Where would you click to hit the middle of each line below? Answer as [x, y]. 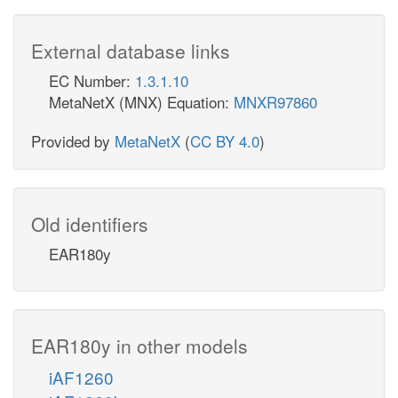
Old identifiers [90, 223]
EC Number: [92, 80]
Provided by [73, 140]
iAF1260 [81, 377]
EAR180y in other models [139, 345]
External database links [131, 50]
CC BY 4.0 [225, 140]
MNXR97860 [275, 101]
